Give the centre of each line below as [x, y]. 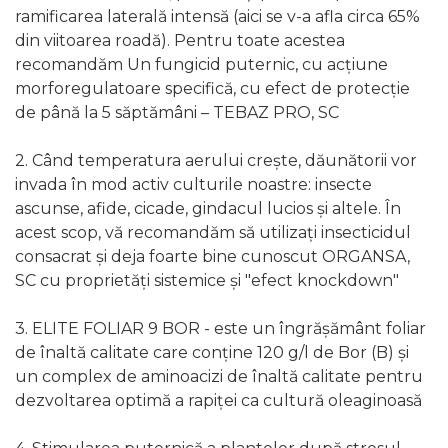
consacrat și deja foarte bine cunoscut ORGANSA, [212, 257]
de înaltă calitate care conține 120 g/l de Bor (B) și [212, 353]
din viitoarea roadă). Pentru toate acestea [180, 41]
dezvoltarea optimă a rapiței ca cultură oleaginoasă [218, 401]
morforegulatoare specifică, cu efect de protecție [212, 89]
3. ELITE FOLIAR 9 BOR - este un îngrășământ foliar [220, 329]
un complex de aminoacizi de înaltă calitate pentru [219, 377]
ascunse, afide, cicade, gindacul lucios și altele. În [208, 209]
